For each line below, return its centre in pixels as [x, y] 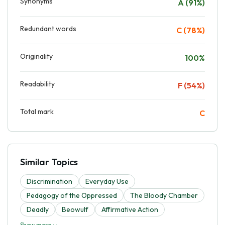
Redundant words [48, 28]
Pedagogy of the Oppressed [72, 195]
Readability [37, 84]
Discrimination [49, 181]
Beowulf [75, 209]
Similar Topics [49, 162]
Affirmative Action [130, 209]
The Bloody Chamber [164, 195]
